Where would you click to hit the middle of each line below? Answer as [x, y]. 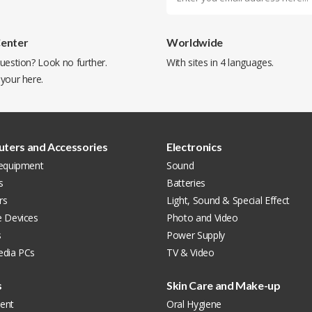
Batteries [186, 183]
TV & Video [190, 252]
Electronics [194, 147]
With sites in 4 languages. [220, 62]
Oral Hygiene [194, 304]
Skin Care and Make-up [224, 285]
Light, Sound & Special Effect [228, 200]
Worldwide [195, 42]
